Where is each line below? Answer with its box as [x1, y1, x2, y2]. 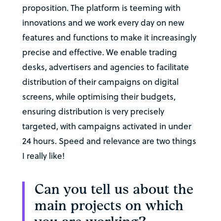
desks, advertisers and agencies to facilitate [22, 61, 189, 74]
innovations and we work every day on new [22, 17, 184, 29]
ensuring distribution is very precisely [22, 106, 164, 118]
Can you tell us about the [34, 181, 193, 199]
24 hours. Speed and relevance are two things [22, 135, 196, 147]
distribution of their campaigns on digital [22, 76, 179, 88]
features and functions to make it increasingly [22, 32, 196, 44]
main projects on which [34, 197, 184, 215]
